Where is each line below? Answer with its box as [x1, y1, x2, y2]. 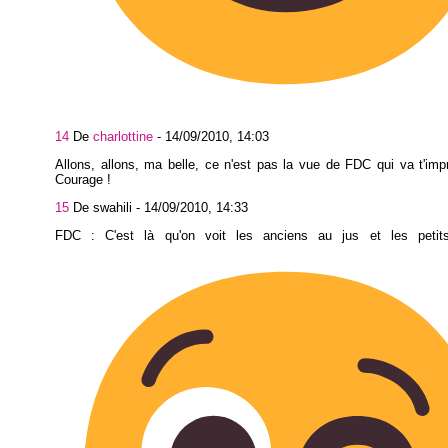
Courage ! [55, 171, 111, 187]
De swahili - [69, 199, 144, 215]
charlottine [93, 129, 153, 145]
